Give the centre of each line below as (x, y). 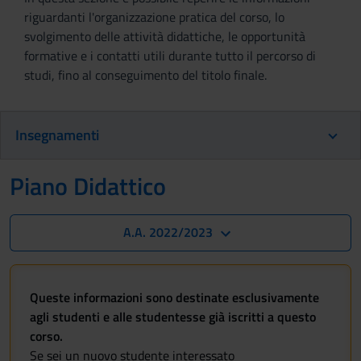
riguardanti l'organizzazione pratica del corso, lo (154, 17)
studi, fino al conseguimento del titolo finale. (145, 75)
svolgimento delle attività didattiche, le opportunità (165, 36)
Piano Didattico (88, 186)
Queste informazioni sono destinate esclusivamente (174, 297)
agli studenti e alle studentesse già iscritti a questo (173, 317)
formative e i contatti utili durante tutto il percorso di (170, 56)
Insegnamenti (57, 135)
